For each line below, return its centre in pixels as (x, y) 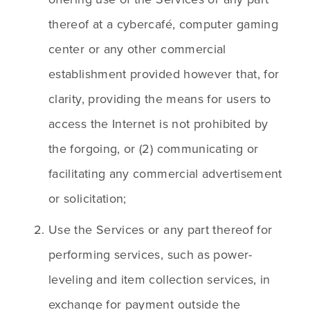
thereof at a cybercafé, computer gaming (164, 24)
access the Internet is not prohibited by (158, 124)
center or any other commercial (137, 49)
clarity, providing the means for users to (160, 99)
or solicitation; (88, 199)
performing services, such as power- (151, 255)
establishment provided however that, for (164, 74)
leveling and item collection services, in (159, 280)
